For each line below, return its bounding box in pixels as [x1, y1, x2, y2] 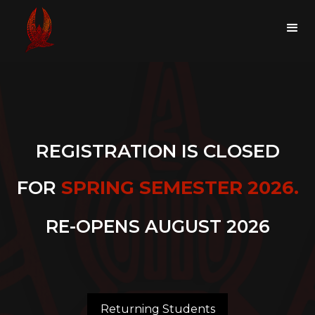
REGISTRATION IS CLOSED [35, 139, 280, 162]
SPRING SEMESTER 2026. [60, 176, 299, 199]
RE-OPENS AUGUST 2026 [45, 215, 270, 237]
